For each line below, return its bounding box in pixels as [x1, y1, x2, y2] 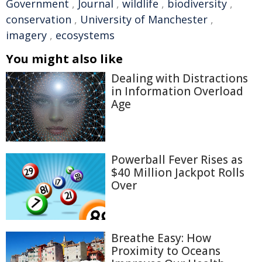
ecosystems [56, 28, 115, 42]
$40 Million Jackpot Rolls [111, 165, 244, 181]
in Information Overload [111, 84, 243, 99]
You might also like [6, 51, 123, 67]
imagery [6, 28, 47, 42]
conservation [6, 12, 71, 26]
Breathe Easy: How [111, 230, 211, 246]
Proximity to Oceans [111, 243, 220, 258]
